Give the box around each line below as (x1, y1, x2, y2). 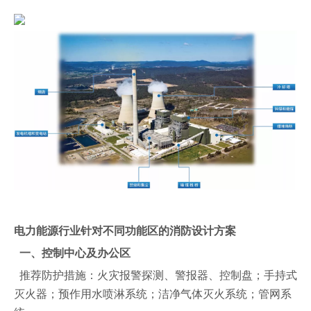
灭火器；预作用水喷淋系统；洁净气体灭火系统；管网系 (14, 288, 292, 301)
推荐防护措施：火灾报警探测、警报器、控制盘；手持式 (14, 269, 297, 282)
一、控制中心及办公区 (14, 247, 131, 260)
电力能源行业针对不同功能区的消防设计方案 (14, 225, 236, 237)
